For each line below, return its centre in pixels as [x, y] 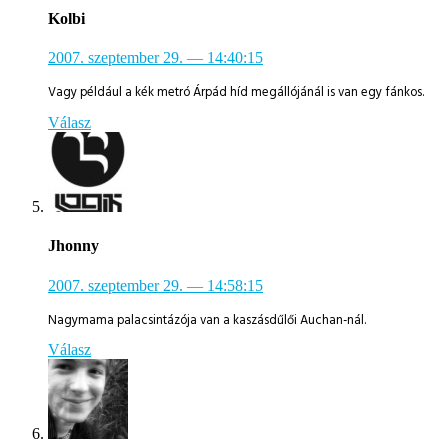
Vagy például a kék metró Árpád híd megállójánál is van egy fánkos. [236, 92]
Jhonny [73, 246]
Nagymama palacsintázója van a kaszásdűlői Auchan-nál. [207, 319]
